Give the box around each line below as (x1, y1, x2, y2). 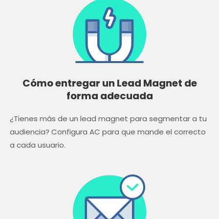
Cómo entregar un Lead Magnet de (22, 76, 197, 90)
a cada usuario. (10, 139, 66, 150)
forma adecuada (66, 88, 153, 103)
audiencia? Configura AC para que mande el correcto (10, 126, 206, 137)
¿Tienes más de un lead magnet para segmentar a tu (10, 113, 207, 124)
